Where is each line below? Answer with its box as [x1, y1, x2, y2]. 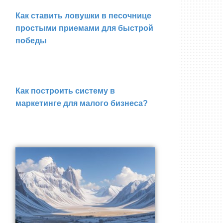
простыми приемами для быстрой [15, 23, 153, 32]
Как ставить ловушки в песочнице [15, 11, 151, 20]
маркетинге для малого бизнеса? [15, 99, 148, 108]
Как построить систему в [15, 86, 115, 95]
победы [15, 36, 47, 45]
